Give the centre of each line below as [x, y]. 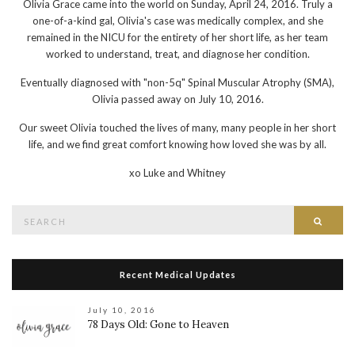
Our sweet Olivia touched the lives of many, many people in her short [177, 127]
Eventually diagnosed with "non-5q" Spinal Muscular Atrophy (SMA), [177, 82]
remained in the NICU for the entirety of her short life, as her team [177, 37]
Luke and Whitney [185, 172]
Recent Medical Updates [177, 274]
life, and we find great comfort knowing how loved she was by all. [177, 144]
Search [27, 213]
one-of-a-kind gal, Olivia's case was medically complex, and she [177, 20]
